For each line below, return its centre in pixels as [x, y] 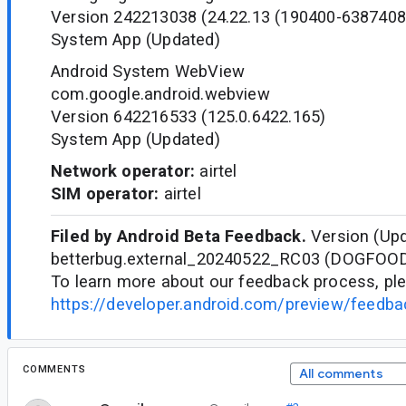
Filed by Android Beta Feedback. [179, 237]
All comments [341, 374]
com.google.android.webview [160, 93]
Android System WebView [148, 71]
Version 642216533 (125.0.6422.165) [188, 116]
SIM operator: [105, 194]
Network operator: [123, 171]
